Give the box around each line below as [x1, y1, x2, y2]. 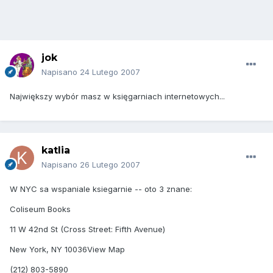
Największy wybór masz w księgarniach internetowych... [10, 91, 225, 102]
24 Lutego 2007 [80, 67, 140, 77]
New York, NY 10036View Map [10, 244, 125, 255]
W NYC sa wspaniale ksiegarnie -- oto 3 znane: [10, 184, 192, 194]
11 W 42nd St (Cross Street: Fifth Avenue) [10, 224, 165, 235]
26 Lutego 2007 [80, 160, 140, 170]
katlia [41, 144, 70, 157]
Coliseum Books [10, 204, 71, 214]
